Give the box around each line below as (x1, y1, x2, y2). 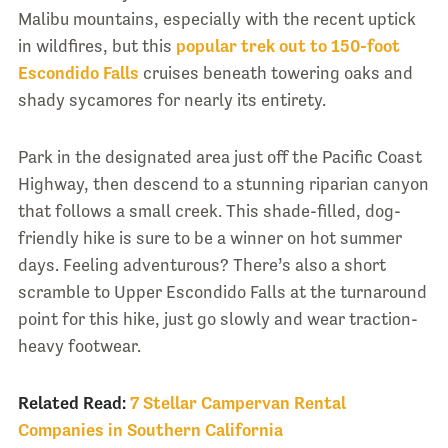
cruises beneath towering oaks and (138, 62, 413, 83)
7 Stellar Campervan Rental (129, 392, 346, 413)
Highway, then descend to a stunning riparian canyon (17, 173, 429, 194)
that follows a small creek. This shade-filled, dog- (17, 200, 401, 221)
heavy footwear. (17, 335, 141, 356)
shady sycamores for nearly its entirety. (17, 89, 326, 110)
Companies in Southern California (17, 419, 283, 440)
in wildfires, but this (17, 35, 176, 56)
